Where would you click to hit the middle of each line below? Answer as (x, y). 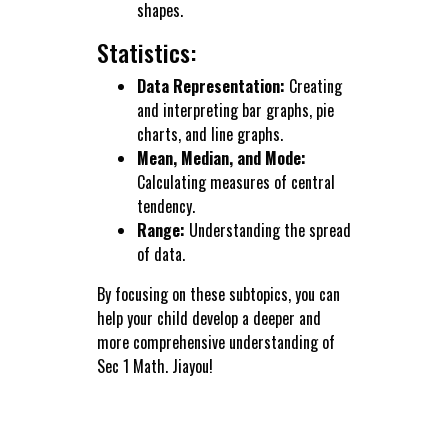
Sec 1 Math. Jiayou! (154, 366)
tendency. (165, 206)
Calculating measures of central (235, 182)
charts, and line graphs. (209, 134)
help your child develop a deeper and (208, 318)
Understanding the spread (267, 230)
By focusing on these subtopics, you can (218, 294)
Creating (313, 86)
